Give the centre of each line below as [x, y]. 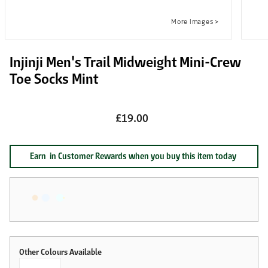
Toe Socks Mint [54, 78]
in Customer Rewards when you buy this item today [143, 156]
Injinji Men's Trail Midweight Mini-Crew [125, 62]
